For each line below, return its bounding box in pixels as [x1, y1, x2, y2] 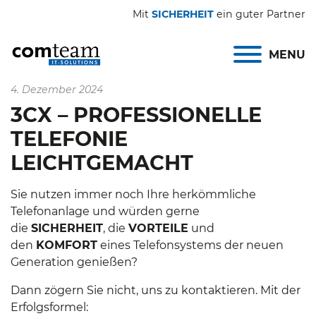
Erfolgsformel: [11, 300, 88, 314]
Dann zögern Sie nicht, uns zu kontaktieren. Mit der [11, 284, 300, 297]
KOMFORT [36, 238, 97, 252]
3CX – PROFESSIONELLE [11, 102, 262, 127]
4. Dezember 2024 [11, 83, 103, 96]
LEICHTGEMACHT [11, 150, 193, 175]
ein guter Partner [214, 8, 305, 20]
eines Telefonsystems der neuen [97, 238, 284, 252]
